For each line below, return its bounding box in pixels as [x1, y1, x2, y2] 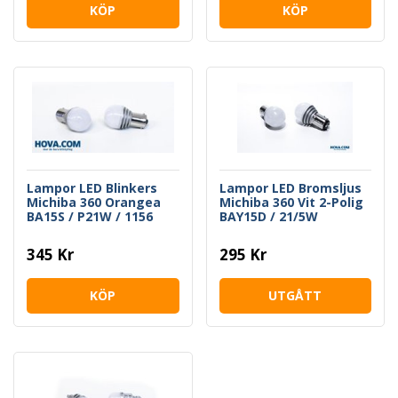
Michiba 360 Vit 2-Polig [219, 193, 363, 211]
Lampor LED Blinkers [27, 179, 157, 196]
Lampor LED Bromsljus [219, 179, 362, 196]
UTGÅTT [268, 286, 322, 304]
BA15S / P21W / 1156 [27, 207, 153, 225]
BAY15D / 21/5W [219, 207, 318, 225]
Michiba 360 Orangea [27, 193, 161, 211]
